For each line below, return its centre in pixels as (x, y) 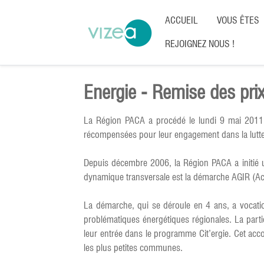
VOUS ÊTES (238, 20)
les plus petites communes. (133, 248)
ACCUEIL (181, 20)
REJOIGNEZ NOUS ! (200, 44)
